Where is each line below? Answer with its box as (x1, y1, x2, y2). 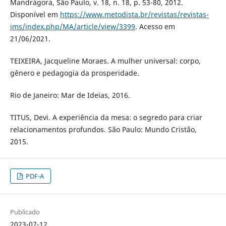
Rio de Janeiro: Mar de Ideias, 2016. (10, 90, 130, 100)
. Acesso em (135, 21, 175, 31)
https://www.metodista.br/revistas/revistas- (60, 9, 209, 19)
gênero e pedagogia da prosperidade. (10, 68, 139, 78)
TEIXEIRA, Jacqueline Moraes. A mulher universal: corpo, (10, 55, 201, 66)
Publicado (10, 207, 40, 217)
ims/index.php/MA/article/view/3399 (10, 21, 135, 31)
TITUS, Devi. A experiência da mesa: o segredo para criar (10, 112, 202, 122)
